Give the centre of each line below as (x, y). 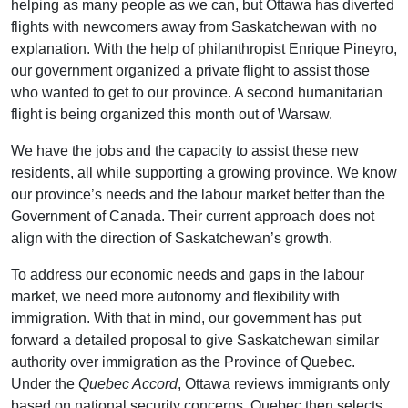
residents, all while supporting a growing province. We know (204, 172)
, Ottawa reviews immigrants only (284, 383)
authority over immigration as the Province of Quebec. (183, 362)
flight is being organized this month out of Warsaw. (172, 114)
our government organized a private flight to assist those (190, 70)
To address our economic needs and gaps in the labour (188, 274)
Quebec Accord (128, 383)
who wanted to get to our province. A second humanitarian (197, 92)
